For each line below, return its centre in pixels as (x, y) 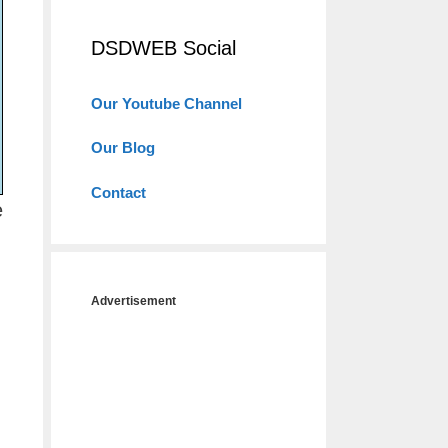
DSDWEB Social (163, 47)
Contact (118, 192)
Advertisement (133, 300)
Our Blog (123, 147)
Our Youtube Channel (166, 103)
